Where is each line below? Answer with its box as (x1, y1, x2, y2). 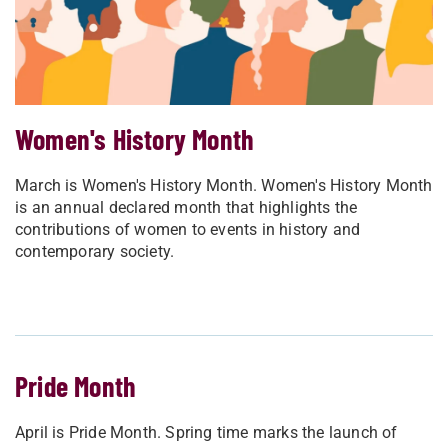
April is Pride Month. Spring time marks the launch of (15, 422, 398, 442)
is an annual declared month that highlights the (15, 197, 358, 217)
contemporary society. (15, 241, 175, 261)
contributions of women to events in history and (15, 219, 361, 239)
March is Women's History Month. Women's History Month (15, 175, 433, 195)
